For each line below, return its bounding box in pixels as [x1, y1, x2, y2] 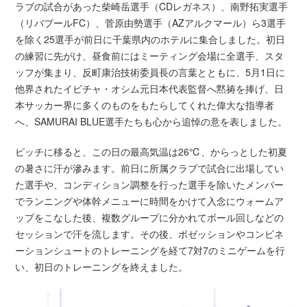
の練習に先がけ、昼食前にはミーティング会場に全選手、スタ [15, 49, 284, 63]
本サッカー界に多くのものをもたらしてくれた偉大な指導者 [15, 98, 275, 112]
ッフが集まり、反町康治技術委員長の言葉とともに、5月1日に [15, 65, 286, 79]
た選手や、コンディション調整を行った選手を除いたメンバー [15, 177, 284, 192]
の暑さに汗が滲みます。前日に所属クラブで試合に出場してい [15, 161, 284, 175]
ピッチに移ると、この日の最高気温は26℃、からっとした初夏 [15, 145, 288, 159]
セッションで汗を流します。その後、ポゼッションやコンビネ [15, 227, 284, 241]
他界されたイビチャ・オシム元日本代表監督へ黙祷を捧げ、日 [15, 82, 284, 96]
